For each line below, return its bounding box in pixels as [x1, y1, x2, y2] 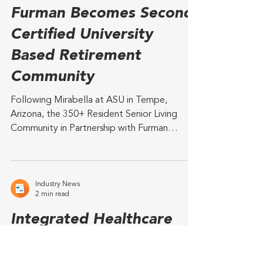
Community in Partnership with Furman [11, 219, 168, 228]
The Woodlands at [11, 80, 142, 95]
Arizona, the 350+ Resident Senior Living [11, 205, 177, 214]
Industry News [35, 49, 80, 56]
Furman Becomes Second [11, 101, 193, 116]
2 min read [35, 58, 69, 66]
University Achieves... [11, 233, 96, 242]
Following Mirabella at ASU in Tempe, [11, 191, 167, 200]
